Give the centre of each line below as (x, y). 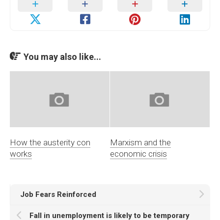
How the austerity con (50, 143)
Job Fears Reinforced (58, 195)
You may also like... (62, 57)
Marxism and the (140, 143)
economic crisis (138, 154)
